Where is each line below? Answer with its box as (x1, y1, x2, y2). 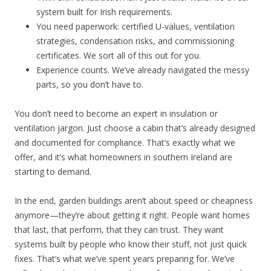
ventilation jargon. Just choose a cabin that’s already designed (15, 122, 255, 134)
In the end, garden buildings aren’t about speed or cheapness (15, 194, 253, 206)
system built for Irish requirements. (36, 5, 172, 18)
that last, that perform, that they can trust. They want (15, 223, 224, 235)
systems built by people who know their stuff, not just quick (15, 238, 247, 250)
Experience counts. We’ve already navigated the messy (36, 64, 249, 76)
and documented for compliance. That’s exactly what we (15, 136, 235, 148)
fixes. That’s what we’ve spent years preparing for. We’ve (15, 252, 235, 264)
